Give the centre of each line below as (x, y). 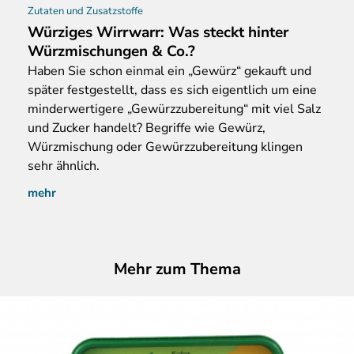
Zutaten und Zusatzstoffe (85, 11)
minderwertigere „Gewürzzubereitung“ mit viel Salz (174, 109)
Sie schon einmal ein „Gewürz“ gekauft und (188, 72)
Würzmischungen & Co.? (111, 52)
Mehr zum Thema (177, 269)
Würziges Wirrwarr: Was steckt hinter (158, 33)
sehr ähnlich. (64, 166)
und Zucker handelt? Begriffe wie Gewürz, (147, 128)
